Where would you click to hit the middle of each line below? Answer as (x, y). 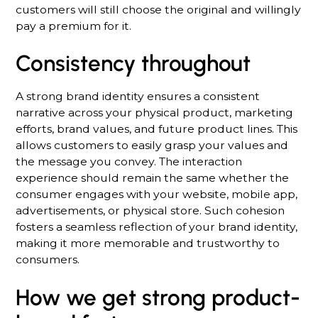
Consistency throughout (133, 64)
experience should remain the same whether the (153, 178)
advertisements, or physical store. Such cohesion (150, 210)
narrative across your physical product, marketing (155, 113)
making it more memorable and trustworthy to (148, 243)
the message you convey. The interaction (129, 161)
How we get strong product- (158, 297)
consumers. (48, 259)
